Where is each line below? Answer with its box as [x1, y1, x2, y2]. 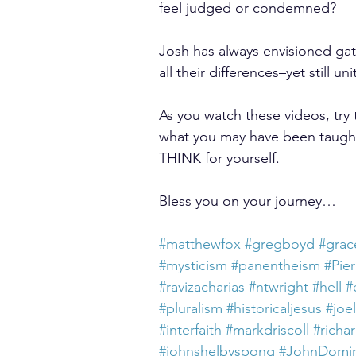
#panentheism [231, 257, 320, 274]
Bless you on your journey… [159, 192, 336, 210]
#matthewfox [159, 235, 241, 253]
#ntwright [249, 278, 308, 296]
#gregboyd [245, 235, 315, 253]
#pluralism [159, 300, 222, 317]
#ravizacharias [159, 278, 245, 296]
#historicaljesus [226, 300, 322, 317]
